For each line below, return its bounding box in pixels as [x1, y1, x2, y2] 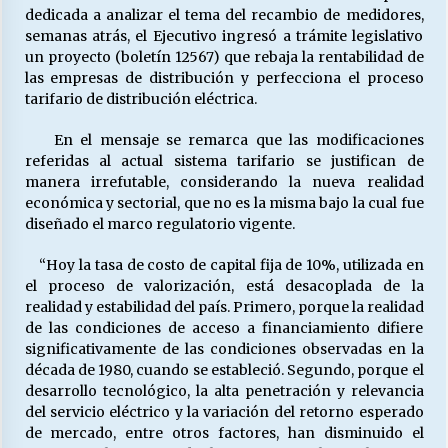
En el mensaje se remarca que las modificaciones [24, 131, 424, 149]
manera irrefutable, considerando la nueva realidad [24, 173, 424, 191]
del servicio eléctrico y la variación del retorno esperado [24, 403, 424, 421]
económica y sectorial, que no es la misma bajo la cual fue [24, 194, 424, 212]
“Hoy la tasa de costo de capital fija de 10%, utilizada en [24, 256, 424, 274]
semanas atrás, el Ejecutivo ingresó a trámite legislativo [24, 27, 424, 45]
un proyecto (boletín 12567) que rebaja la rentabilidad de [24, 48, 424, 66]
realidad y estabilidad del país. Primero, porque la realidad [24, 298, 424, 316]
